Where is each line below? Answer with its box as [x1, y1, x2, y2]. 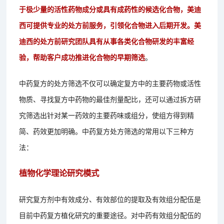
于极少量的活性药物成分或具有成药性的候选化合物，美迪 [19, 3, 201, 14]
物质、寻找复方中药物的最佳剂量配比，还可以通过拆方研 [19, 93, 201, 104]
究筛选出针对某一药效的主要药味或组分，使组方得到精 [19, 109, 194, 120]
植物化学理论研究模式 [19, 166, 99, 178]
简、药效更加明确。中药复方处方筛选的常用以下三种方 [19, 125, 194, 136]
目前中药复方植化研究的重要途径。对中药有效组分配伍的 [19, 209, 201, 220]
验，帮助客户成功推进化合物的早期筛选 [19, 51, 145, 62]
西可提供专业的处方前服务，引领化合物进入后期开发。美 [19, 19, 201, 30]
